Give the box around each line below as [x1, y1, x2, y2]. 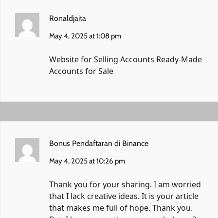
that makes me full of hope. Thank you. [49, 202, 193, 213]
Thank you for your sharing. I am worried [49, 179, 201, 190]
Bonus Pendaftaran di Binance [49, 138, 148, 148]
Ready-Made [156, 54, 202, 65]
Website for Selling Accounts [49, 54, 156, 65]
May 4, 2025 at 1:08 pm [49, 31, 121, 40]
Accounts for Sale [49, 65, 113, 76]
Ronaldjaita [49, 13, 86, 23]
